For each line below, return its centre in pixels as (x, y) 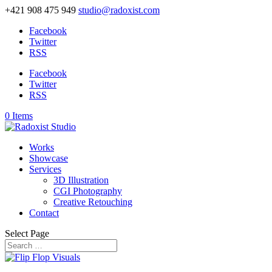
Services (45, 169)
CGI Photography (88, 191)
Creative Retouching (93, 202)
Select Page (27, 233)
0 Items (19, 116)
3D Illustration (81, 180)
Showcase (49, 158)
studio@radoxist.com (119, 10)
